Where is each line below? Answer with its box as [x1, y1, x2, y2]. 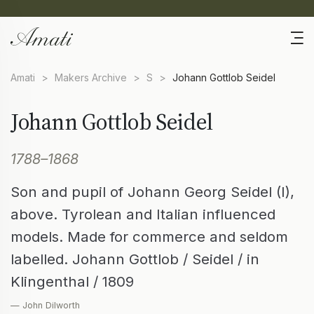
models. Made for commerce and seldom [11, 228, 288, 246]
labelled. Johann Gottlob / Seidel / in [11, 250, 259, 268]
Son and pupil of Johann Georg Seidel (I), [11, 183, 294, 201]
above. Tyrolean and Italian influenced [11, 205, 275, 224]
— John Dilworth [11, 300, 80, 311]
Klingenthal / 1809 [11, 273, 134, 291]
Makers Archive [55, 71, 127, 84]
